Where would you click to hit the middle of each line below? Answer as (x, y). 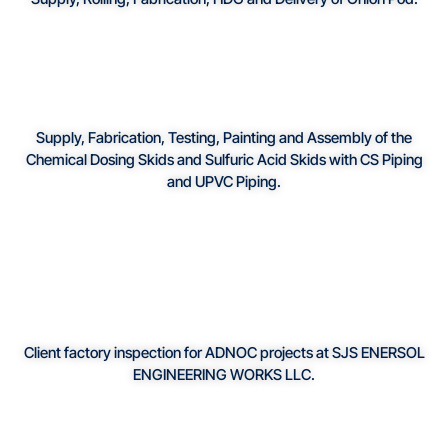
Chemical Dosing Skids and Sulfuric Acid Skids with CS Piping (224, 160)
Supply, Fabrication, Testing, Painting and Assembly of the (224, 138)
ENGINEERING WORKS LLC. (224, 375)
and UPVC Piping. (224, 182)
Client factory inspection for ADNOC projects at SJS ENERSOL (224, 353)
